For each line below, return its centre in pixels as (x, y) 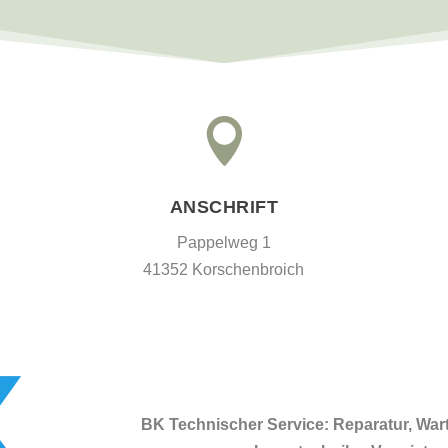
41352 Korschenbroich (224, 269)
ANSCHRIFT (224, 206)
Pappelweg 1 (223, 242)
